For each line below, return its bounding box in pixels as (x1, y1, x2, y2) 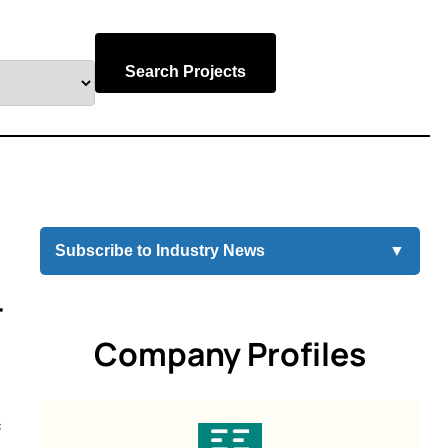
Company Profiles (94, 331, 366, 376)
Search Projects (125, 63, 246, 80)
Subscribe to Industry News (54, 242, 265, 259)
